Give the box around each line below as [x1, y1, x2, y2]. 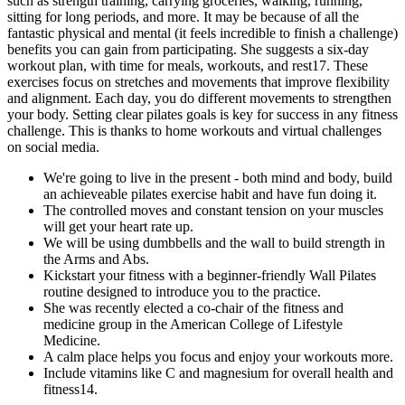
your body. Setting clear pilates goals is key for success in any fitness [7, 106, 398, 122]
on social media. [7, 138, 99, 155]
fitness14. [43, 381, 98, 397]
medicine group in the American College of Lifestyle [43, 316, 343, 332]
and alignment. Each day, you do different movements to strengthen [7, 89, 391, 106]
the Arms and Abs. [43, 250, 149, 267]
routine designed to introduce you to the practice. [43, 283, 321, 299]
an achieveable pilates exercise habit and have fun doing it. [43, 185, 377, 202]
